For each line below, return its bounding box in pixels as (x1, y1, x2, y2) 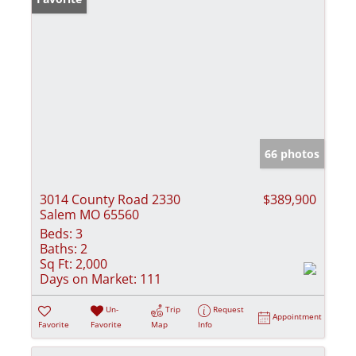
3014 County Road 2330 (40, 191, 180, 209)
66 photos (265, 146, 319, 162)
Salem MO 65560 (40, 206, 139, 224)
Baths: (40, 240, 77, 258)
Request (213, 304, 245, 315)
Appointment (273, 311, 323, 323)
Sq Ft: (40, 255, 72, 273)
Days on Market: (40, 270, 137, 288)
